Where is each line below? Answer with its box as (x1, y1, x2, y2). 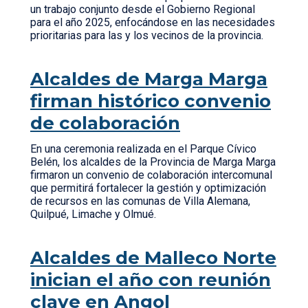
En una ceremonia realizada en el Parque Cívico (30, 142, 256, 155)
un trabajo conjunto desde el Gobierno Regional (30, 3, 255, 16)
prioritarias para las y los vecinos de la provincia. (30, 29, 269, 42)
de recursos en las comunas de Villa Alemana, (30, 195, 250, 208)
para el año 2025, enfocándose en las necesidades (30, 16, 278, 29)
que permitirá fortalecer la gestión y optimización (30, 181, 266, 195)
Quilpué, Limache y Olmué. (30, 208, 162, 221)
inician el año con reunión (30, 269, 271, 291)
